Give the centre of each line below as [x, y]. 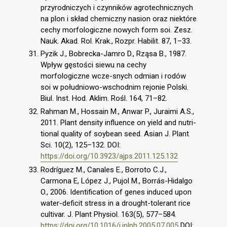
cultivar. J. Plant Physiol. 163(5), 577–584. [108, 214]
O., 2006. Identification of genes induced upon [116, 192]
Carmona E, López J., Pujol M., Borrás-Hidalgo [117, 181]
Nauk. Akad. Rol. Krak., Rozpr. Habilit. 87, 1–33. [116, 41]
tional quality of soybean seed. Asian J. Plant [115, 134]
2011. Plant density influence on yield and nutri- [118, 123]
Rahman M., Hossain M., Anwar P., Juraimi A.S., [117, 111]
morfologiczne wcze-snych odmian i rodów [113, 76]
